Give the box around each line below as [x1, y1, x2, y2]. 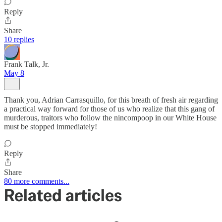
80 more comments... [4, 177, 69, 186]
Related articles [4, 184, 122, 207]
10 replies [4, 35, 34, 44]
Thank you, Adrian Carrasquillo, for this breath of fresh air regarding [4, 96, 218, 105]
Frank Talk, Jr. [4, 60, 49, 69]
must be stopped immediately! [4, 122, 97, 131]
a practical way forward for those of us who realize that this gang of [4, 105, 215, 113]
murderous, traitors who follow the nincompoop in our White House [4, 113, 217, 122]
